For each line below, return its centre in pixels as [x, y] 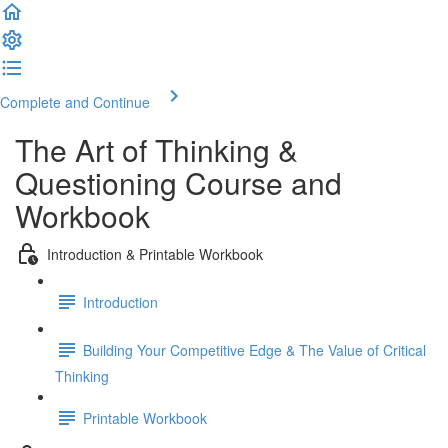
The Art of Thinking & [156, 149]
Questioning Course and [178, 182]
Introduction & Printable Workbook [155, 253]
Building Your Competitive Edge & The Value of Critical [254, 349]
